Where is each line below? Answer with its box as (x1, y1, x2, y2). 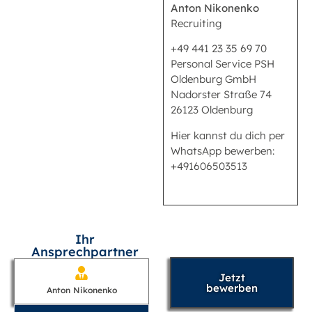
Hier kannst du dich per (171, 128, 285, 142)
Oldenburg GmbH (171, 72, 256, 86)
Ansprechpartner (31, 244, 139, 260)
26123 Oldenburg (171, 103, 253, 117)
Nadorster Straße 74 (171, 88, 272, 102)
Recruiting (171, 16, 221, 30)
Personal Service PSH (171, 57, 274, 71)
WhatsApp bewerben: (171, 143, 274, 157)
